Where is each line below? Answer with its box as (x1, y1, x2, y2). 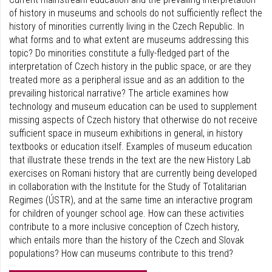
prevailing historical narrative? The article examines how (9, 87, 228, 99)
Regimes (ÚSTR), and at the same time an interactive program (9, 194, 253, 206)
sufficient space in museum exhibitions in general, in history (9, 127, 243, 139)
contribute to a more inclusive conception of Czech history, (9, 221, 239, 233)
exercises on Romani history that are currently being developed (9, 168, 257, 179)
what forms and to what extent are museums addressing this (9, 34, 249, 46)
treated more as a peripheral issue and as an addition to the (9, 74, 245, 86)
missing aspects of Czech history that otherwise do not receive (9, 114, 257, 126)
